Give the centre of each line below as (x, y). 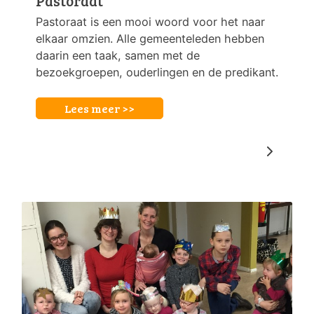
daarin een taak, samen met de (118, 56)
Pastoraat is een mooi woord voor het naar (150, 22)
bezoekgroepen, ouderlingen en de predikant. (157, 73)
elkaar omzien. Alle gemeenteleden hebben (150, 39)
